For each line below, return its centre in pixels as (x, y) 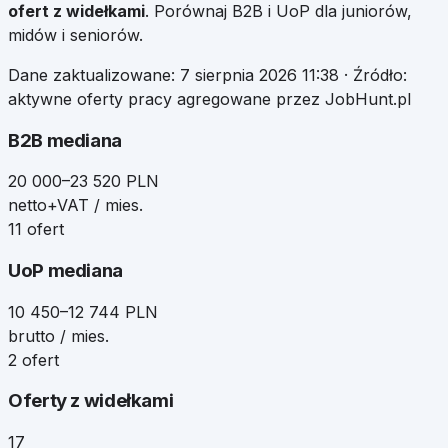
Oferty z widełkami (91, 401)
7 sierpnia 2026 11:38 (259, 74)
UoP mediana (65, 271)
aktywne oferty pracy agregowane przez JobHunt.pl (209, 98)
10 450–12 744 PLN (83, 311)
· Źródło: (373, 74)
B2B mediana (65, 140)
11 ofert (36, 229)
